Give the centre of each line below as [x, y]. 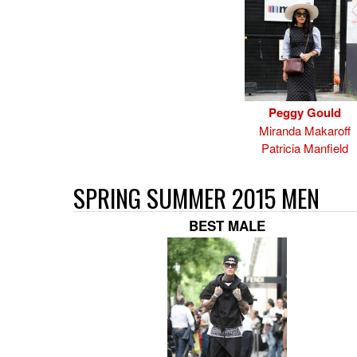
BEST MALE [227, 226]
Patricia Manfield [304, 148]
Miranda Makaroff [304, 130]
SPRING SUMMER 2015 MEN [196, 198]
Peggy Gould [304, 112]
